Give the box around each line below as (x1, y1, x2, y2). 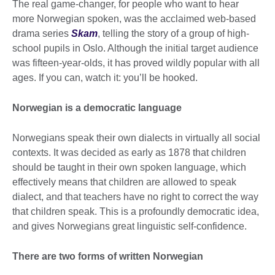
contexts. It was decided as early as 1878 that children (12, 147, 246, 158)
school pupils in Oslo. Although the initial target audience (12, 42, 258, 53)
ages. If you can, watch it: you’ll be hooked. (12, 72, 198, 83)
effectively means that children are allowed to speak (12, 176, 236, 187)
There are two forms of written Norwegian (12, 250, 203, 261)
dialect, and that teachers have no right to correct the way (12, 191, 258, 202)
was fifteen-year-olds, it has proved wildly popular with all (12, 57, 260, 68)
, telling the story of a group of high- (98, 28, 249, 39)
